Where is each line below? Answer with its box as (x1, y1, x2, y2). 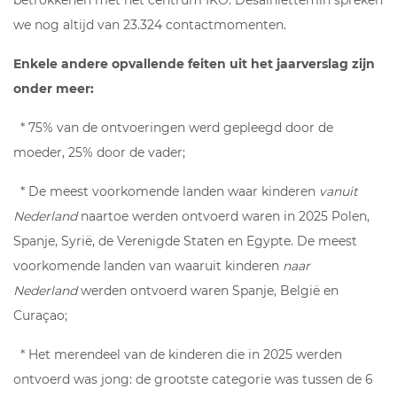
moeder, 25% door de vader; (13, 144, 185, 160)
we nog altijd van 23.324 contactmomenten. (13, 16, 286, 33)
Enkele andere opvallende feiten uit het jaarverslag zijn (13, 55, 375, 72)
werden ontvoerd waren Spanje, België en (77, 282, 339, 299)
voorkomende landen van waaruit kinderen (13, 257, 283, 274)
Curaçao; (13, 307, 67, 323)
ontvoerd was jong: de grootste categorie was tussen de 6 (13, 370, 373, 387)
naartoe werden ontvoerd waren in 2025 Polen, (77, 207, 370, 224)
